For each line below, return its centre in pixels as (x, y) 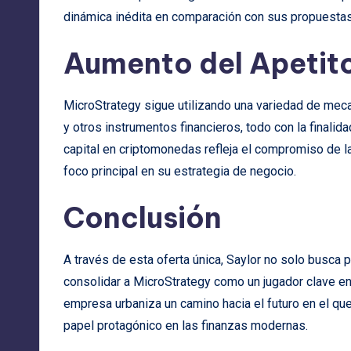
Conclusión (143, 218)
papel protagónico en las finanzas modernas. (186, 326)
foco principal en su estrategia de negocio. (180, 172)
